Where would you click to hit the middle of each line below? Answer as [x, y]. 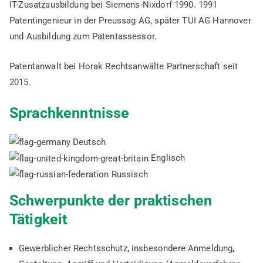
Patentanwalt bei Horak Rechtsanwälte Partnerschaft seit [124, 67]
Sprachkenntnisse [70, 113]
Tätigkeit [38, 220]
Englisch [167, 158]
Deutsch [88, 142]
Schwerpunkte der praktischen [111, 201]
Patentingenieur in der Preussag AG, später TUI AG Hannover [130, 21]
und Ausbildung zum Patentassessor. [83, 37]
